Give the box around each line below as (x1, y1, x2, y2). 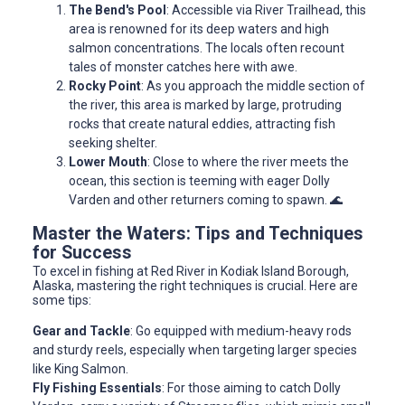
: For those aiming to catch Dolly (162, 381, 341, 396)
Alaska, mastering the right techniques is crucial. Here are (33, 278, 358, 294)
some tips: (33, 293, 91, 308)
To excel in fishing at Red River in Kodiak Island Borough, (33, 264, 349, 279)
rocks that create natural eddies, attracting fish (69, 117, 335, 132)
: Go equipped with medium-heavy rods (130, 324, 352, 339)
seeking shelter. (69, 136, 157, 151)
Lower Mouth (69, 155, 147, 170)
